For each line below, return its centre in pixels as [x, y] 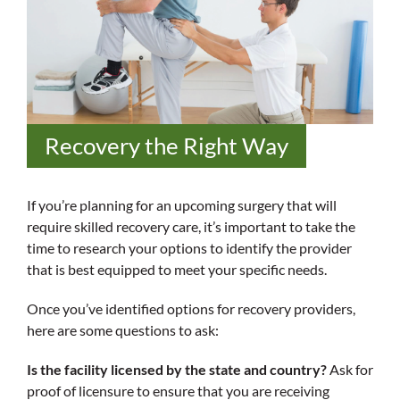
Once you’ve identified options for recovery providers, [191, 308]
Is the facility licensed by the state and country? [178, 369]
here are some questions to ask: [123, 329]
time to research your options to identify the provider [189, 247]
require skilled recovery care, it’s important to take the [191, 226]
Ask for [351, 369]
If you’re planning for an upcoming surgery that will [182, 204]
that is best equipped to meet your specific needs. [177, 269]
